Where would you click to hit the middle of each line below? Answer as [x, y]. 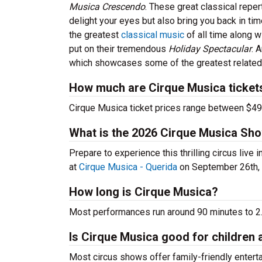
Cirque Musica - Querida [128, 167]
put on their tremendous [119, 49]
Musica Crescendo [107, 7]
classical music [153, 35]
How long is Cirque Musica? [144, 192]
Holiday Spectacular [210, 49]
